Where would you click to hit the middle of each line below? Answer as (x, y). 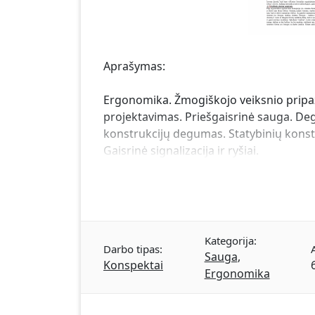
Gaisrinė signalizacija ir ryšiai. (181, 150)
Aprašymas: (134, 66)
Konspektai (133, 265)
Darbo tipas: (133, 249)
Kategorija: (230, 240)
